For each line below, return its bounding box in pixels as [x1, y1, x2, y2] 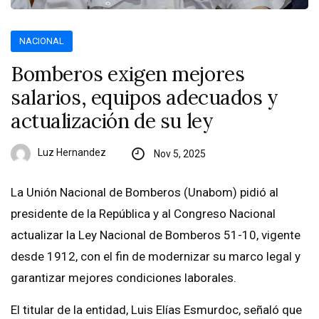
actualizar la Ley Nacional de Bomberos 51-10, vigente [11, 227, 300, 242]
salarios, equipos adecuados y [11, 84, 278, 110]
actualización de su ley [11, 108, 214, 134]
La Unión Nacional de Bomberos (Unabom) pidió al [11, 184, 278, 199]
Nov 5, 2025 [153, 147, 206, 159]
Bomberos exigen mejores [11, 61, 245, 87]
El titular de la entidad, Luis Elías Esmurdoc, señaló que [11, 302, 302, 317]
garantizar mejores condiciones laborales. [11, 270, 236, 285]
